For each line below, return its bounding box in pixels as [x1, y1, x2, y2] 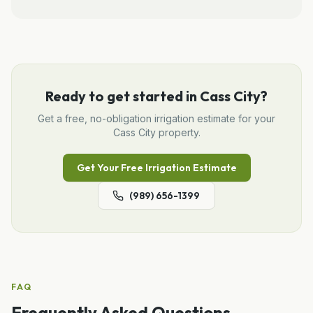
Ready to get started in [45, 87, 200, 105]
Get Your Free [76, 161, 145, 174]
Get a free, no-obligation [38, 112, 154, 124]
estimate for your [194, 112, 275, 124]
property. [155, 126, 201, 138]
